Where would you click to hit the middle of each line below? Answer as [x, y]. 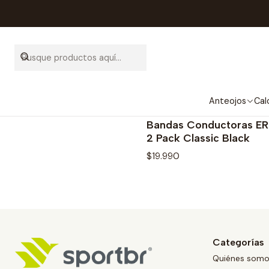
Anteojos [227, 101]
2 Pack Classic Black [198, 138]
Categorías [238, 243]
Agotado [174, 116]
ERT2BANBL [167, 107]
